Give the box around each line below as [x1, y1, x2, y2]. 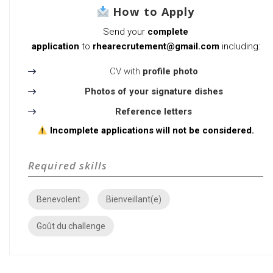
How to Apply [113, 4, 195, 19]
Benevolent [37, 194, 80, 205]
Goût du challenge [37, 221, 105, 232]
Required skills [28, 158, 108, 173]
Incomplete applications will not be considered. [50, 125, 255, 136]
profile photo [142, 66, 198, 77]
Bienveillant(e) [106, 194, 161, 205]
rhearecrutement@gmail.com [92, 41, 219, 52]
